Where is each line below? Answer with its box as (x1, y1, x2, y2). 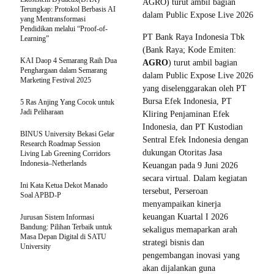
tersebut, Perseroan (143, 187, 208, 196)
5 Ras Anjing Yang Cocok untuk (20, 98, 114, 107)
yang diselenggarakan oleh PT (143, 84, 246, 94)
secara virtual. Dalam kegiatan (143, 174, 247, 183)
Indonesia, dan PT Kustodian (143, 122, 243, 132)
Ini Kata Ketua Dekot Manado (20, 181, 108, 190)
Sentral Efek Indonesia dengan (143, 135, 248, 145)
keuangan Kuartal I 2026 (143, 212, 228, 222)
